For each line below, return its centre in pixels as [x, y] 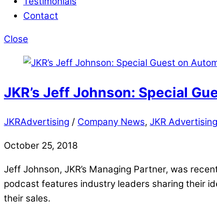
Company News [111, 122]
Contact [41, 15]
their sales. [27, 198]
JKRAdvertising [37, 122]
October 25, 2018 [41, 145]
